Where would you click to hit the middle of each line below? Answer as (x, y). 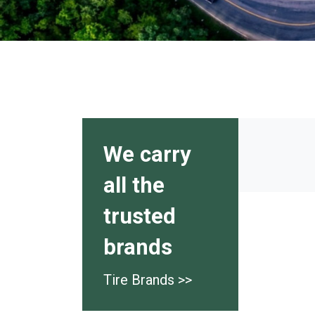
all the (134, 186)
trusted (140, 217)
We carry (147, 155)
